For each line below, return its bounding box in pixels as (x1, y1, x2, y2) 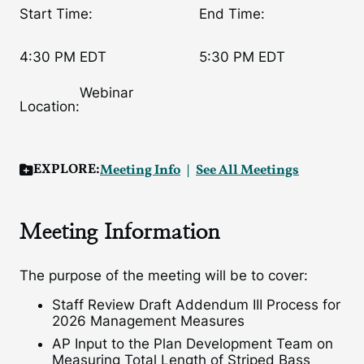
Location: (19, 97, 80, 115)
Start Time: (19, 5, 93, 22)
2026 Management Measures (52, 313, 245, 329)
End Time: (198, 5, 265, 22)
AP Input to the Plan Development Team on (52, 336, 333, 353)
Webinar (80, 84, 133, 101)
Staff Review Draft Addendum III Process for (52, 297, 340, 313)
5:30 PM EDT (198, 48, 285, 65)
